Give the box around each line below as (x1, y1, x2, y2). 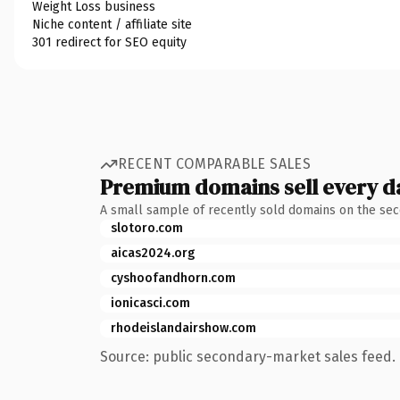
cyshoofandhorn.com (111, 270, 236, 286)
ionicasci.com (111, 295, 190, 311)
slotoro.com (111, 220, 183, 236)
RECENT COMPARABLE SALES (118, 155, 312, 172)
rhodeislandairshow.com (111, 320, 256, 336)
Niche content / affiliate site (32, 16, 192, 32)
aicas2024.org (111, 245, 195, 261)
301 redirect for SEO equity (32, 34, 187, 50)
